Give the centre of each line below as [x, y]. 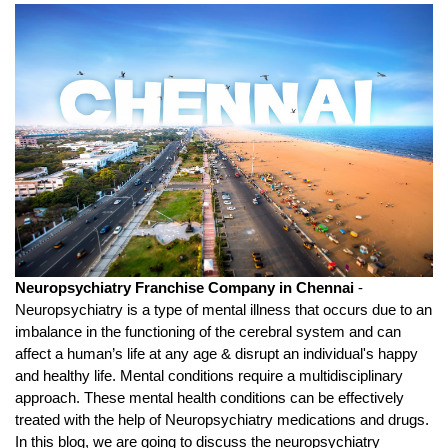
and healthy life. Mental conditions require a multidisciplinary [209, 376]
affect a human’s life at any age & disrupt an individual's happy [216, 354]
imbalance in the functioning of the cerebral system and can [208, 332]
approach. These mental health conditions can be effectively [209, 398]
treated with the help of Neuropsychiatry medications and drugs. [222, 420]
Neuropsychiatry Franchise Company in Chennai [186, 288]
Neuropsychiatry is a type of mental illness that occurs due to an [223, 310]
